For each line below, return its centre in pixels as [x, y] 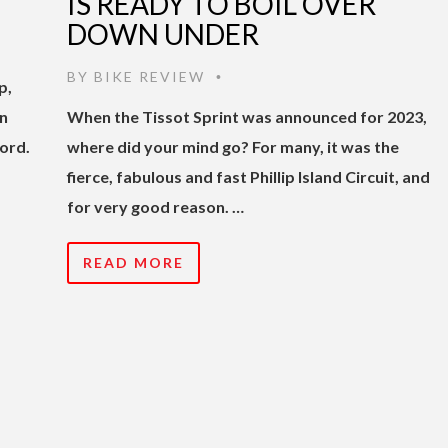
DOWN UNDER [163, 33]
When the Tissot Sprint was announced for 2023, [247, 116]
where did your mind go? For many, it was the [233, 146]
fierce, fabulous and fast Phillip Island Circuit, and [248, 176]
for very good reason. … [155, 206]
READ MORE [133, 262]
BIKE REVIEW [149, 76]
